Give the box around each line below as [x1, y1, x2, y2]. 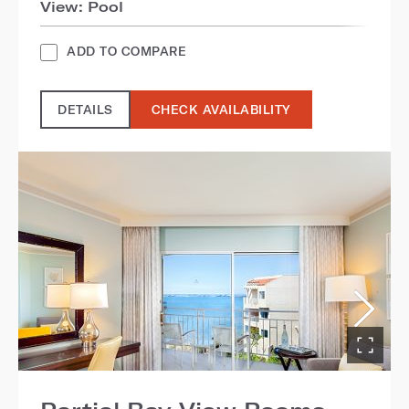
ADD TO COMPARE [67, 45, 186, 58]
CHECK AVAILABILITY [151, 102, 291, 116]
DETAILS [58, 102, 113, 116]
